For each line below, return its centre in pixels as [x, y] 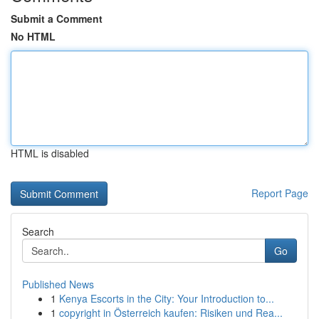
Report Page [280, 193]
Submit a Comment [57, 19]
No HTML [33, 36]
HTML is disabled [50, 153]
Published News [58, 284]
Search [38, 231]
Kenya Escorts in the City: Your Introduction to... [167, 298]
